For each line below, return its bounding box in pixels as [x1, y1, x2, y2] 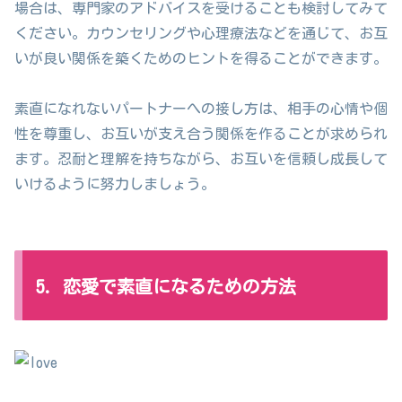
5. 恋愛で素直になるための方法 [36, 277, 296, 296]
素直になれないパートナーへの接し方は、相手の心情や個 [14, 101, 388, 117]
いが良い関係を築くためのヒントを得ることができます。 [14, 50, 388, 66]
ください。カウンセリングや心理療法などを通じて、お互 [14, 25, 388, 40]
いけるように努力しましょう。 [14, 177, 215, 192]
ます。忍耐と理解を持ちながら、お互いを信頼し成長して [14, 152, 388, 167]
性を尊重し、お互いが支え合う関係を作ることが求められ [14, 127, 388, 142]
